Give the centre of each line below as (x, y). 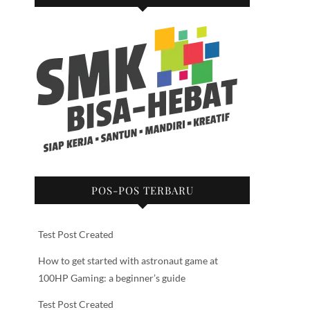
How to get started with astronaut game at (128, 261)
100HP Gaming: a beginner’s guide (112, 278)
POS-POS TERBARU (142, 191)
